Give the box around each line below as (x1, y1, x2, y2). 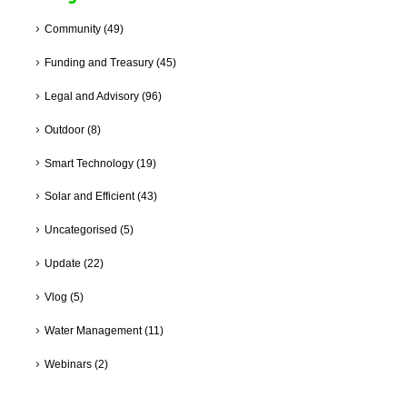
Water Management (44, 324, 142, 337)
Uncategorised (44, 223, 117, 236)
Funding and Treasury (44, 55, 154, 68)
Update (44, 257, 81, 270)
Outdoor (44, 123, 84, 135)
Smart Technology (44, 156, 134, 169)
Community (44, 22, 101, 35)
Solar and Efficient (44, 190, 134, 203)
